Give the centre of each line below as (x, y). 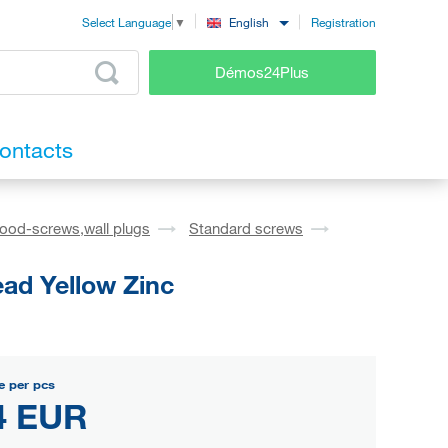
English (249, 22)
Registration (343, 21)
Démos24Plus (262, 71)
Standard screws (246, 228)
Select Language (126, 22)
